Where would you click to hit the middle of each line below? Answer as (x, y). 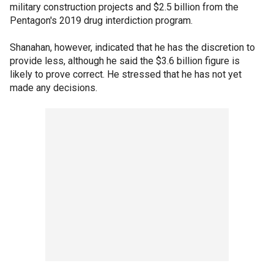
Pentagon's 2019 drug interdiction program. (101, 20)
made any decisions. (54, 87)
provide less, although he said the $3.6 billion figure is (125, 61)
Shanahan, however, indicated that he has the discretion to (132, 47)
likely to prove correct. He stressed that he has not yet (126, 74)
